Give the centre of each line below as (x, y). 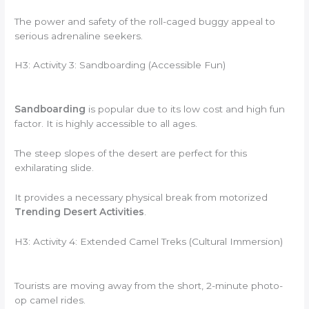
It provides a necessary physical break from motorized (141, 198)
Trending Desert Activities (80, 212)
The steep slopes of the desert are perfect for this (131, 153)
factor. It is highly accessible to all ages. (106, 124)
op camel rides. (50, 300)
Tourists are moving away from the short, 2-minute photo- (149, 285)
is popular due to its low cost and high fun (186, 109)
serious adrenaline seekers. (79, 36)
